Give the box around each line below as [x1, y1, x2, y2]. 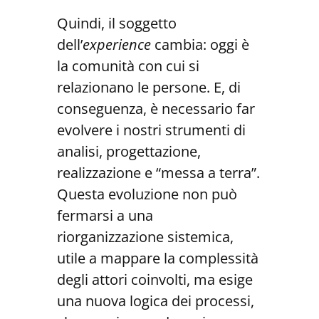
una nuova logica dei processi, [57, 291, 254, 311]
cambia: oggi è [155, 35, 249, 55]
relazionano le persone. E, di [57, 78, 241, 98]
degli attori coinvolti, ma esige [57, 270, 253, 290]
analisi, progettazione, [57, 142, 201, 162]
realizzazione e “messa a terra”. [57, 163, 260, 183]
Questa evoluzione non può [57, 184, 237, 204]
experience [83, 35, 155, 55]
